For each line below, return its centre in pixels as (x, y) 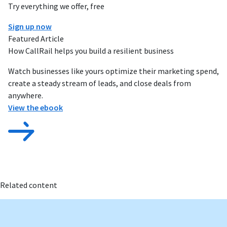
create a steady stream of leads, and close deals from (100, 83)
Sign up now (30, 26)
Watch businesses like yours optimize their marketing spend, (113, 71)
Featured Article (36, 38)
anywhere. (26, 95)
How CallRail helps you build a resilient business (91, 50)
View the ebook (35, 107)
